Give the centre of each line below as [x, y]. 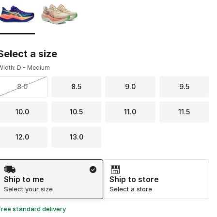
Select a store [131, 189]
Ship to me [24, 179]
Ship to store [134, 179]
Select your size [28, 189]
